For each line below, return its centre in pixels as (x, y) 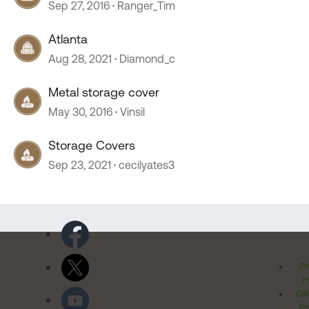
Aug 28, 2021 (80, 59)
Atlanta (68, 39)
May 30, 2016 (80, 112)
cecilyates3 (147, 165)
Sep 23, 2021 (80, 165)
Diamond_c (147, 59)
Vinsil (132, 112)
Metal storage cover (104, 92)
